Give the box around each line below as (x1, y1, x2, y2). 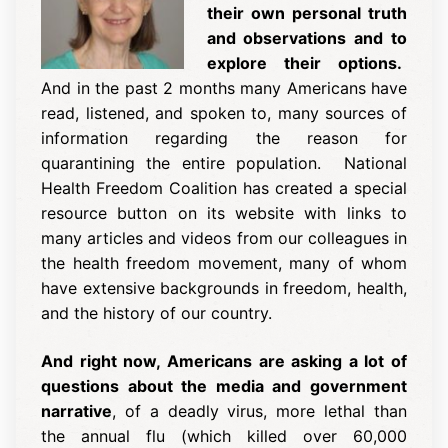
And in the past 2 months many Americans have (41, 78, 407, 99)
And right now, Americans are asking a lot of (41, 350, 407, 371)
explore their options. (206, 53, 402, 74)
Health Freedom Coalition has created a (41, 178, 354, 199)
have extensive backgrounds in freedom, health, (41, 278, 407, 299)
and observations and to (206, 28, 407, 49)
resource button (41, 203, 168, 224)
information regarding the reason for (41, 128, 407, 149)
